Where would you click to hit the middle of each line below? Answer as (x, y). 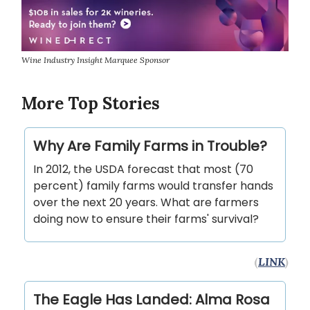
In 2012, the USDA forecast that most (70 (143, 170)
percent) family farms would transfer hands (153, 186)
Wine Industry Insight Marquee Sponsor (95, 60)
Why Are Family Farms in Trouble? (150, 146)
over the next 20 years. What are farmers (146, 203)
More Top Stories (91, 104)
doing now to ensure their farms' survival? (146, 219)
